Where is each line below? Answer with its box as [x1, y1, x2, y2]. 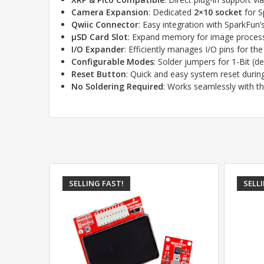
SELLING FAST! [68, 177, 124, 189]
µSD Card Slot [71, 31, 128, 42]
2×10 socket [194, 6, 243, 18]
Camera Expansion [71, 6, 149, 18]
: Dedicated [148, 6, 194, 18]
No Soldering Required [71, 80, 164, 92]
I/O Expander [71, 43, 125, 55]
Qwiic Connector [71, 18, 139, 30]
